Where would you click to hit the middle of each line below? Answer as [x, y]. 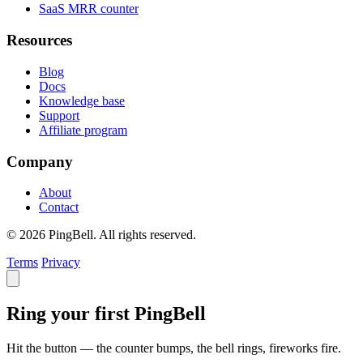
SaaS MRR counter [89, 9]
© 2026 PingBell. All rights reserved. [101, 235]
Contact [59, 207]
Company [40, 161]
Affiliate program [83, 130]
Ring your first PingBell [106, 314]
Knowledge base [82, 100]
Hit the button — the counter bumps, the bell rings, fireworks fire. [174, 348]
